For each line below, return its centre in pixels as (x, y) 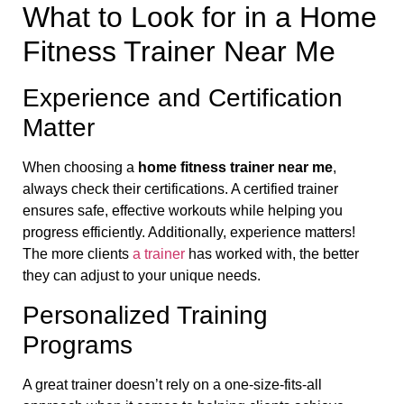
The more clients (78, 254)
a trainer (159, 254)
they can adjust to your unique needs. (142, 276)
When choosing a (80, 168)
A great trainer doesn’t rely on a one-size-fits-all (172, 384)
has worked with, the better (272, 254)
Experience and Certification (183, 98)
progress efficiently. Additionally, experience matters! (189, 233)
